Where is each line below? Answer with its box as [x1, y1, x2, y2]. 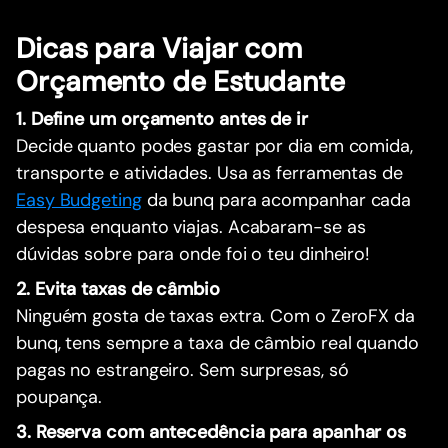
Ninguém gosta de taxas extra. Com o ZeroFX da [16, 303, 415, 328]
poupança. [16, 384, 103, 409]
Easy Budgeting [16, 187, 142, 212]
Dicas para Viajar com [16, 29, 303, 67]
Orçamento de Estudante [16, 62, 346, 100]
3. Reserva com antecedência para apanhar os [16, 419, 407, 444]
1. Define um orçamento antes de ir [16, 106, 308, 131]
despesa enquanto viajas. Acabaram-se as [16, 214, 366, 239]
